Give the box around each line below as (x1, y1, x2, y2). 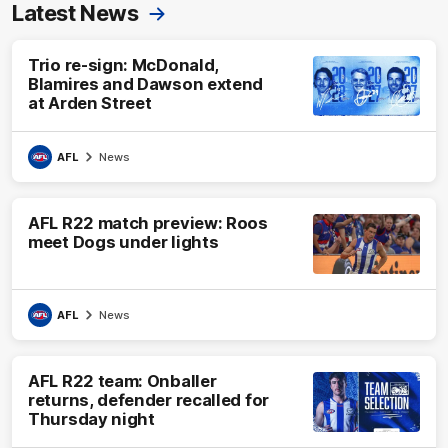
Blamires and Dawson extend (28, 73, 264, 94)
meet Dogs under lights (28, 231, 219, 252)
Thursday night (28, 408, 155, 429)
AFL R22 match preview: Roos (28, 212, 268, 233)
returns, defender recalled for (28, 389, 269, 410)
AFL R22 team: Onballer (28, 370, 217, 391)
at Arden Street (28, 92, 152, 113)
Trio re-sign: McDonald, (28, 54, 220, 75)
